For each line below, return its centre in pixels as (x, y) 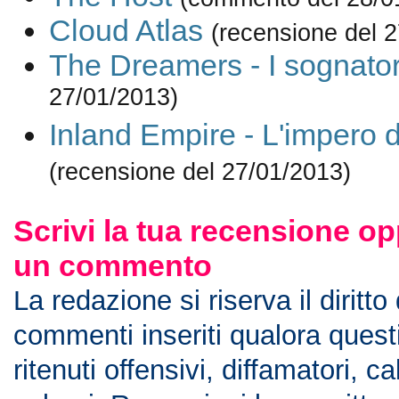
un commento (112, 265)
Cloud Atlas (126, 31)
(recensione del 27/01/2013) (199, 172)
